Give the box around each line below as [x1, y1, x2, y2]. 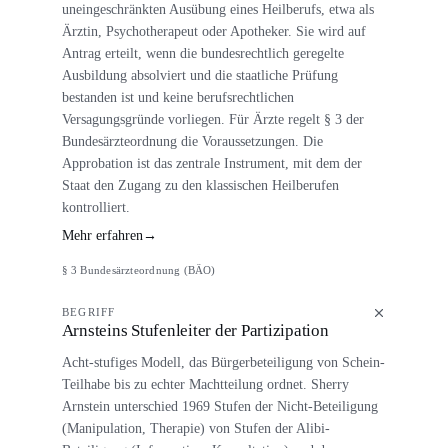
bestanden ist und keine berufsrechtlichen [61, 88, 294, 105]
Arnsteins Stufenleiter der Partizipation [61, 321, 329, 341]
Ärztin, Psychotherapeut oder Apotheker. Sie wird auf [61, 22, 366, 39]
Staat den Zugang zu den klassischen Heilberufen [61, 176, 339, 193]
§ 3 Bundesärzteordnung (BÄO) [61, 264, 216, 277]
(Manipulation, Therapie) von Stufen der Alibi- [61, 420, 330, 437]
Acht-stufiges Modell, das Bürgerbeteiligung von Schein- [61, 354, 385, 371]
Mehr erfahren [61, 228, 143, 244]
